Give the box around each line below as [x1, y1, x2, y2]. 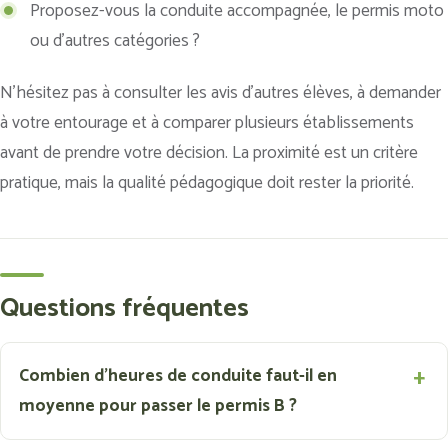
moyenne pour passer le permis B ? [19, 392, 297, 421]
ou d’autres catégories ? [30, 27, 200, 56]
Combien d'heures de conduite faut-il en [19, 362, 337, 391]
